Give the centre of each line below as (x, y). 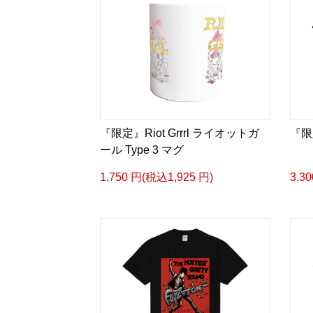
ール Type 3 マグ (142, 150)
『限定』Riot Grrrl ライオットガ (180, 133)
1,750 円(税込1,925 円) (156, 177)
